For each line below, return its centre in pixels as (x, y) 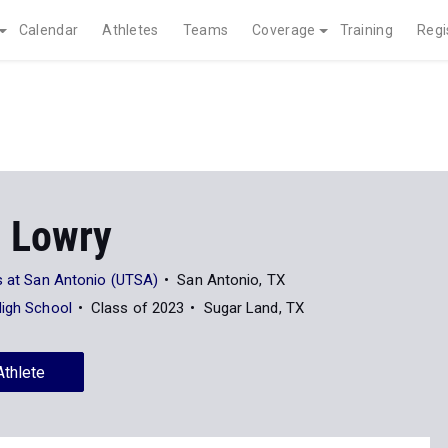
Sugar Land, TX (253, 308)
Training (366, 30)
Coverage (284, 30)
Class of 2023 (138, 308)
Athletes (130, 30)
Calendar (48, 30)
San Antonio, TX (231, 280)
